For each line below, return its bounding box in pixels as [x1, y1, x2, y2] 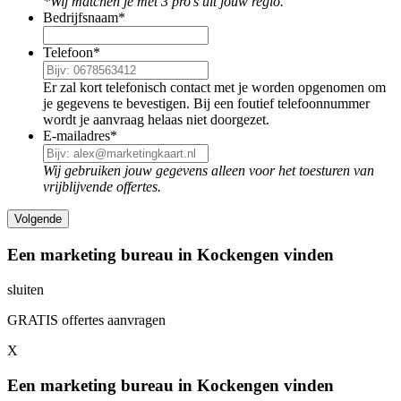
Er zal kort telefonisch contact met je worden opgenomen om [43, 80, 386, 96]
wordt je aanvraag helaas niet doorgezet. [43, 112, 269, 128]
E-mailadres [43, 128, 110, 144]
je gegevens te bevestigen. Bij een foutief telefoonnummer [43, 96, 370, 112]
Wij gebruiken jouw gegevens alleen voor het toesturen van [43, 163, 374, 179]
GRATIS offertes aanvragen [7, 311, 166, 328]
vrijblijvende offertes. [43, 179, 161, 195]
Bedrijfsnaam [43, 10, 118, 26]
